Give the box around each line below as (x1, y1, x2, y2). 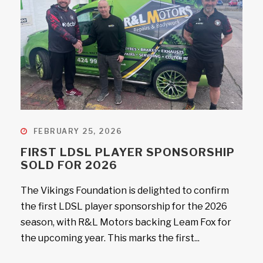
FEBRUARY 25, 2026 (33, 127, 122, 136)
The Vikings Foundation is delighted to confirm (21, 185, 229, 196)
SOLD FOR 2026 (21, 159, 117, 172)
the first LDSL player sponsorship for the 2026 (21, 201, 227, 212)
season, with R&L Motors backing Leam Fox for (21, 217, 231, 228)
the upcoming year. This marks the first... (21, 232, 200, 244)
